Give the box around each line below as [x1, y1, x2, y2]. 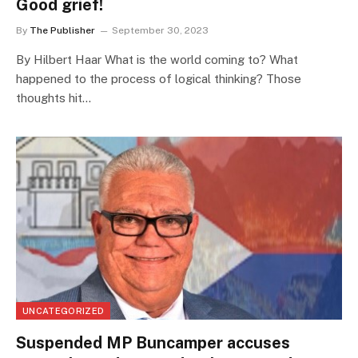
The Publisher [30, 24, 95, 36]
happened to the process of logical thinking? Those [16, 71, 301, 86]
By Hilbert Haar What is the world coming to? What [16, 52, 298, 66]
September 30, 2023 [112, 24, 209, 36]
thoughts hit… [16, 90, 91, 105]
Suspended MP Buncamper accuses [16, 333, 290, 353]
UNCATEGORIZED [22, 306, 105, 316]
